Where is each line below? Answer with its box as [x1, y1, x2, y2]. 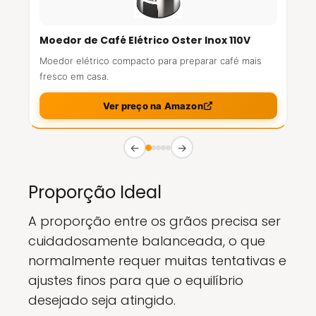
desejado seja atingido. [28, 291, 176, 309]
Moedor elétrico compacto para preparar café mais [39, 55, 262, 66]
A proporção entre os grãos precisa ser [28, 212, 281, 230]
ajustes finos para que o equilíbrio [28, 272, 243, 289]
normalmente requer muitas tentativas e [28, 252, 286, 269]
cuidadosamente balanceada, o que [28, 232, 265, 250]
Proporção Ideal [28, 181, 162, 204]
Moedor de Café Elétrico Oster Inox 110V [39, 33, 250, 47]
